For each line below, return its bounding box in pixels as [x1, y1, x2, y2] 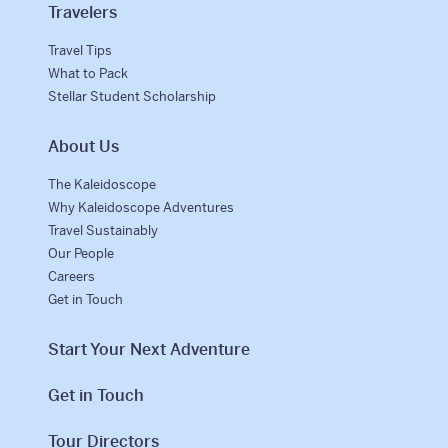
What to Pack [48, 64, 129, 82]
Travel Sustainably [48, 221, 159, 239]
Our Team [12, 64, 77, 82]
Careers [48, 267, 96, 285]
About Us [48, 135, 120, 157]
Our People [48, 244, 115, 262]
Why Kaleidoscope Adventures [48, 198, 235, 216]
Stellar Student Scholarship [48, 87, 217, 105]
